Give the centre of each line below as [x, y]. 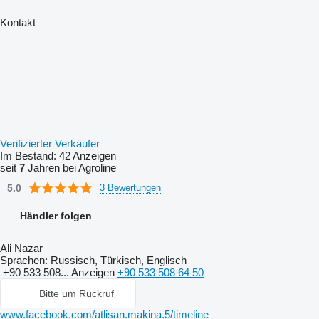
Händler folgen [56, 216]
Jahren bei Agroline [70, 168]
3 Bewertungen [130, 187]
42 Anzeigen [88, 156]
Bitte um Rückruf [77, 293]
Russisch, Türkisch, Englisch [117, 260]
